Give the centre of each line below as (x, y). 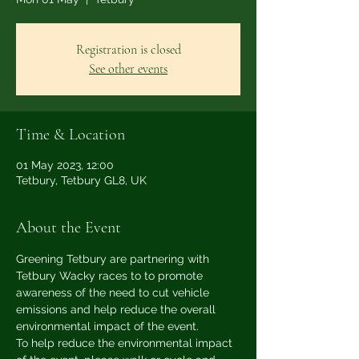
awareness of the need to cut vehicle (114, 292)
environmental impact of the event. (107, 326)
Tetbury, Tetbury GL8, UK (81, 180)
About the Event (69, 228)
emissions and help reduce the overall (117, 309)
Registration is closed (128, 50)
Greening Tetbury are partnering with (114, 259)
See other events (128, 69)
